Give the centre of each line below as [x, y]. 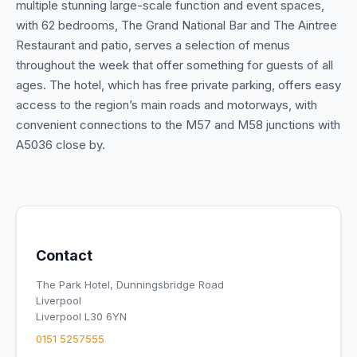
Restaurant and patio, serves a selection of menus [153, 45]
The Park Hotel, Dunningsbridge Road [130, 284]
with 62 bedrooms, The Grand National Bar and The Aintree [177, 25]
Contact [64, 255]
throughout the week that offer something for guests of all [175, 65]
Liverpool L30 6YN [81, 316]
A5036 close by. [61, 145]
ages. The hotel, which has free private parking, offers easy [178, 85]
